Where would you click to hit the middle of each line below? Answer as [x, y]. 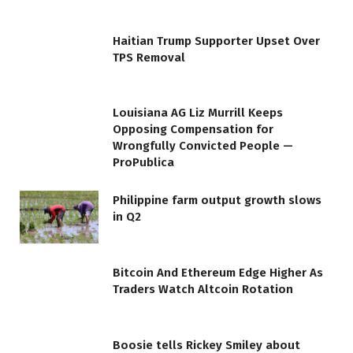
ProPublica [143, 163]
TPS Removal [149, 57]
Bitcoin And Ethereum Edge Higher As [218, 273]
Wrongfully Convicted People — [203, 146]
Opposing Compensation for [193, 130]
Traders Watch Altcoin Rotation [203, 290]
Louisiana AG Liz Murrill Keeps [198, 113]
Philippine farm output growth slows [217, 201]
